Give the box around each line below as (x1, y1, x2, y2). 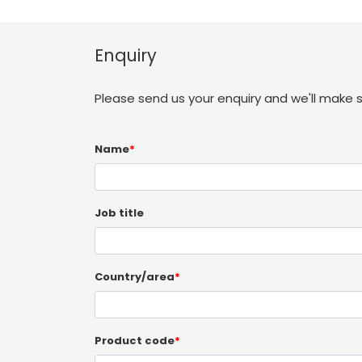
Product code (95, 333, 175, 348)
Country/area (95, 269, 175, 284)
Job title (95, 205, 144, 221)
